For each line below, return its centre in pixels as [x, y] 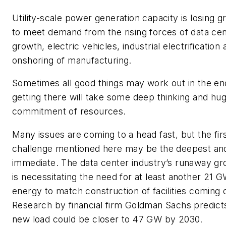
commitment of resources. [69, 111]
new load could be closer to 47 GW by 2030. [107, 219]
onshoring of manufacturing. [72, 60]
